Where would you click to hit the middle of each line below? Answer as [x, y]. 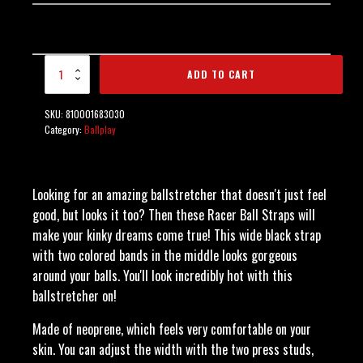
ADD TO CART [221, 74]
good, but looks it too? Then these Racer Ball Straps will [174, 214]
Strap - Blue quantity [92, 75]
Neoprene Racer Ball [92, 66]
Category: [64, 129]
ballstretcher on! [75, 295]
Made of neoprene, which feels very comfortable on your [172, 329]
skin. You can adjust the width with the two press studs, [173, 349]
